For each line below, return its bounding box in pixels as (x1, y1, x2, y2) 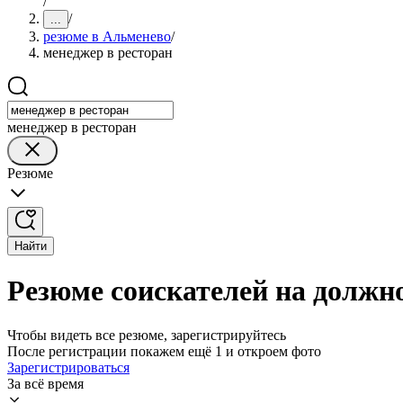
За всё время (7, 375, 84, 391)
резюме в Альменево (43, 29, 171, 44)
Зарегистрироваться (7, 359, 130, 375)
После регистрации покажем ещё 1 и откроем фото (7, 343, 321, 359)
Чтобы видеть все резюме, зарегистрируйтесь (7, 327, 286, 343)
